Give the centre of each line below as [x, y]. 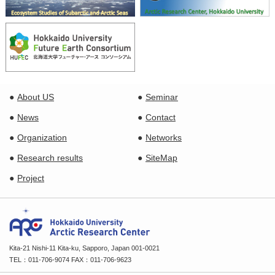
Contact [161, 117]
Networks [164, 137]
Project [31, 178]
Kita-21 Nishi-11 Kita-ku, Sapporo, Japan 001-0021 [84, 248]
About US [36, 97]
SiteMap [161, 157]
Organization [42, 137]
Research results [50, 157]
